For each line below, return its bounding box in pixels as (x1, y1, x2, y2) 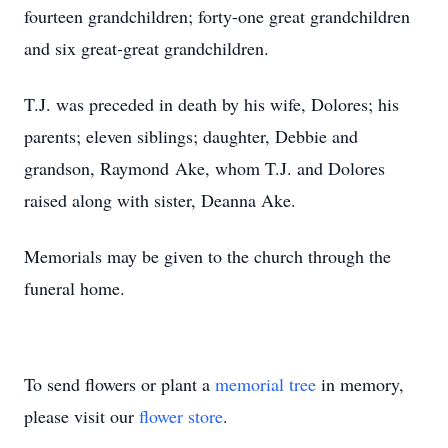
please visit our (24, 404, 139, 428)
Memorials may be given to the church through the (24, 244, 391, 268)
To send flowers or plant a (24, 372, 215, 396)
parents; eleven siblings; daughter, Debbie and (24, 124, 358, 148)
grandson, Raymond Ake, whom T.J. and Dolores (24, 156, 385, 180)
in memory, (316, 372, 404, 396)
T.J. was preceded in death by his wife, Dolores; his (24, 92, 399, 116)
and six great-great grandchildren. (24, 36, 269, 60)
